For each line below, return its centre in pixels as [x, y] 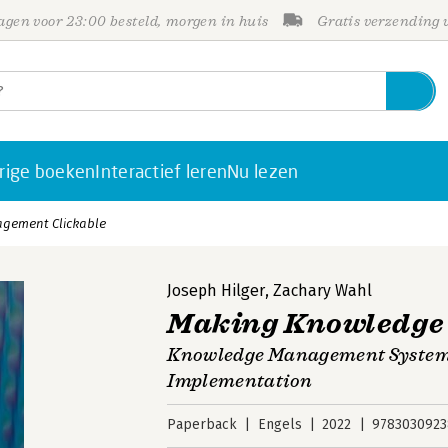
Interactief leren [161, 171]
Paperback [202, 424]
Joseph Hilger [216, 290]
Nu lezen [263, 171]
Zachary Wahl [323, 290]
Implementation [240, 381]
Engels [279, 424]
